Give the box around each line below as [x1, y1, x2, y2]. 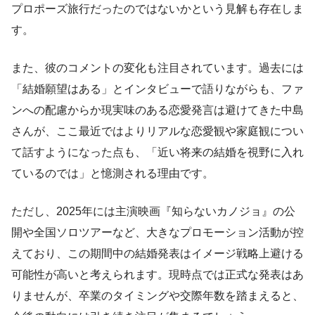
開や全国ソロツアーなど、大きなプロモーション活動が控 [11, 226, 304, 239]
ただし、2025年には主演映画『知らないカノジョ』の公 [11, 205, 295, 218]
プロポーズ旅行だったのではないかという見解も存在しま [11, 3, 304, 15]
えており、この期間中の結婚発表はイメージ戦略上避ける [11, 247, 304, 260]
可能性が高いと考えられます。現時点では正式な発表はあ [11, 269, 304, 281]
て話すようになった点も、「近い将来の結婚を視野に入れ [11, 146, 304, 159]
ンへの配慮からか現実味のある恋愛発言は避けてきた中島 [11, 104, 304, 117]
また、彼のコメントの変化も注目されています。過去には [11, 62, 304, 75]
